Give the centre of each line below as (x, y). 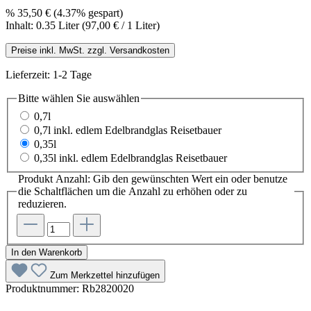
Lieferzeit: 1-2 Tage (49, 75)
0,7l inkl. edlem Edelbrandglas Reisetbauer (128, 130)
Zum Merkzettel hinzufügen (105, 276)
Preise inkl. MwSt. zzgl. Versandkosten (90, 51)
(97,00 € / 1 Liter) (121, 26)
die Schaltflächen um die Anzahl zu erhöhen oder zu (133, 191)
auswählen (115, 99)
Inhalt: (21, 26)
